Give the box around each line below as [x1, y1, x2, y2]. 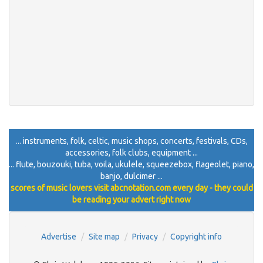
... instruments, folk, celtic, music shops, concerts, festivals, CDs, [15, 136, 248, 146]
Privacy [132, 232, 158, 241]
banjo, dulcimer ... [100, 171, 163, 181]
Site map [89, 232, 120, 241]
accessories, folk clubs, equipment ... [65, 148, 198, 157]
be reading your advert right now [72, 195, 191, 204]
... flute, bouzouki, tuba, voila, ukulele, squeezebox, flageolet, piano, [9, 160, 254, 169]
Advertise [41, 232, 76, 241]
